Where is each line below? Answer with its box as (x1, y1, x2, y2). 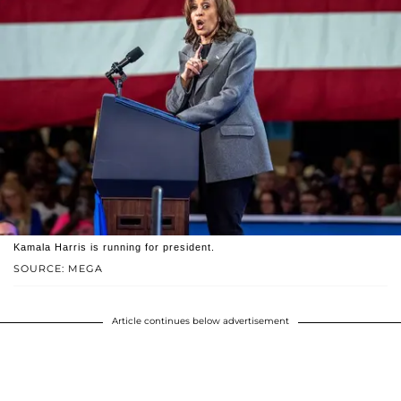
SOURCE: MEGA (13, 262, 103, 276)
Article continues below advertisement (112, 315, 289, 328)
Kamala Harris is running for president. (13, 242, 215, 253)
